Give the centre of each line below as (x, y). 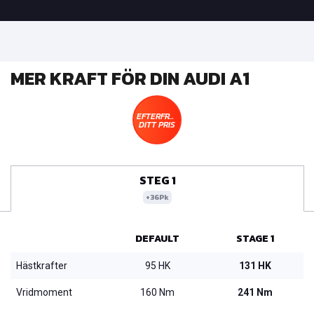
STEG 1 (157, 180)
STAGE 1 (255, 238)
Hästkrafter (42, 265)
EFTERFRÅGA (162, 116)
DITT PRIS (157, 124)
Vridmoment (44, 292)
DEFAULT (157, 238)
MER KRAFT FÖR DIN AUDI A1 (130, 78)
